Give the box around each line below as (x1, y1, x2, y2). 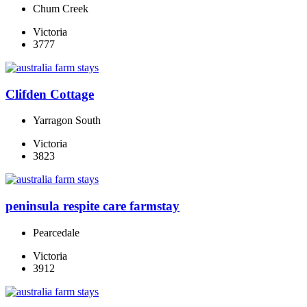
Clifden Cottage (5, 86, 94, 101)
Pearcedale (33, 226, 79, 238)
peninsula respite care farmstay (5, 199, 180, 214)
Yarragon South (33, 114, 101, 127)
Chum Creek (33, 3, 88, 14)
